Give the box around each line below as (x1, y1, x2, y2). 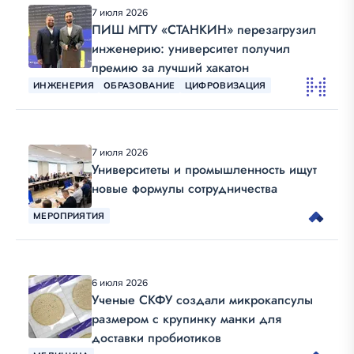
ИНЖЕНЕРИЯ (33, 79, 94, 91)
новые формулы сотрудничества (92, 179, 277, 198)
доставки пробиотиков (92, 329, 221, 348)
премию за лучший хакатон (92, 58, 249, 77)
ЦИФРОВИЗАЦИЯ (184, 79, 266, 91)
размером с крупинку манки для (92, 310, 281, 329)
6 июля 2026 (92, 277, 148, 289)
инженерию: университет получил (92, 40, 290, 58)
